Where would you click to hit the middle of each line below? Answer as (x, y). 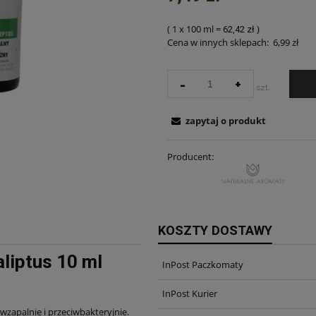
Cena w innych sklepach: (218, 42)
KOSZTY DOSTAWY (215, 230)
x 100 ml (196, 29)
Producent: (190, 156)
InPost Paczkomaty (203, 265)
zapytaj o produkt (225, 120)
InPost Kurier (190, 294)
